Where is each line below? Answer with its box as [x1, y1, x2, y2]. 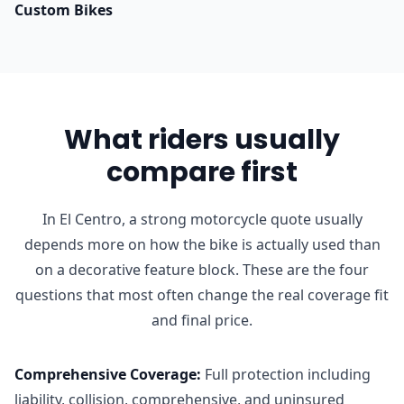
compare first [106, 152, 298, 191]
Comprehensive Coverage [14, 363, 197, 384]
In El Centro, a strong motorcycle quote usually [41, 208, 363, 229]
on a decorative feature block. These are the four [35, 259, 369, 280]
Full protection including [205, 363, 371, 384]
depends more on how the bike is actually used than [23, 234, 381, 254]
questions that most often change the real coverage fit [15, 284, 389, 305]
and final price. [151, 309, 252, 330]
